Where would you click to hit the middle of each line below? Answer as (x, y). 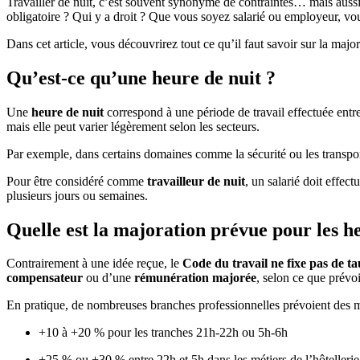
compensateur (45, 278)
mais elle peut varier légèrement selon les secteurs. (133, 126)
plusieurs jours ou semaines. (77, 195)
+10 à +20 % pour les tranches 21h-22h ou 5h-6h (163, 333)
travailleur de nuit (196, 181)
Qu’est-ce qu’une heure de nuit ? (141, 78)
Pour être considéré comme (77, 181)
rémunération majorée (195, 278)
